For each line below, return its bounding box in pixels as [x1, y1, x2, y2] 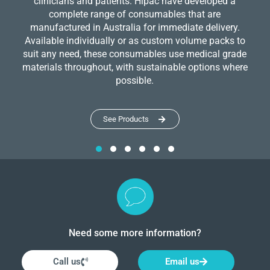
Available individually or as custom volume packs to [24, 34, 245, 46]
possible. [116, 74, 154, 86]
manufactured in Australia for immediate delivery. [30, 21, 240, 33]
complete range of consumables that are [49, 8, 221, 20]
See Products [102, 114, 149, 124]
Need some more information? [69, 227, 201, 239]
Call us [52, 256, 81, 267]
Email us [165, 256, 199, 267]
